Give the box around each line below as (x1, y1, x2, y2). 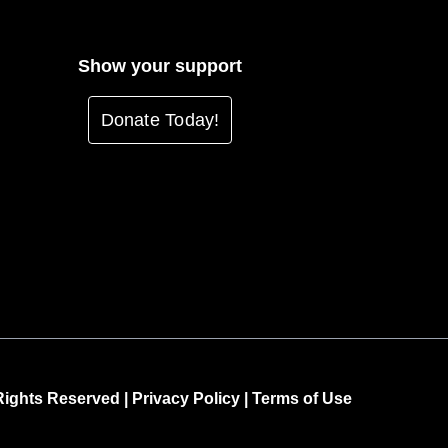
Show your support (78, 55, 242, 76)
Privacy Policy (132, 390, 240, 408)
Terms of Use (252, 390, 352, 408)
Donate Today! (100, 109, 220, 130)
